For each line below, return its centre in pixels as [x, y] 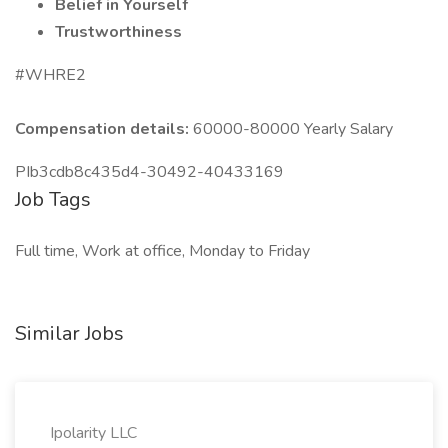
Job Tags [53, 199]
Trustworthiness [118, 32]
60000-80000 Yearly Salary [293, 129]
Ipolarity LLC [93, 433]
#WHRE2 [50, 75]
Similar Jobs [69, 333]
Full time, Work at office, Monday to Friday [162, 251]
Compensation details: [104, 129]
